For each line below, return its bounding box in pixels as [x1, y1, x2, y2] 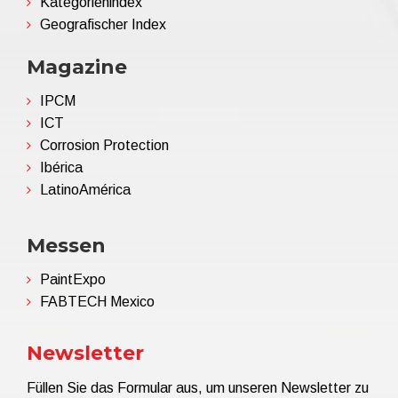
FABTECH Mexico [40, 293, 155, 309]
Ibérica [40, 159, 83, 175]
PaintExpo [40, 271, 106, 287]
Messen [27, 233, 106, 258]
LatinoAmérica [40, 181, 131, 197]
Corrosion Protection [40, 137, 169, 153]
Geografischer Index [40, 16, 166, 32]
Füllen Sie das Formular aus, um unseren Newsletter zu [27, 379, 369, 395]
